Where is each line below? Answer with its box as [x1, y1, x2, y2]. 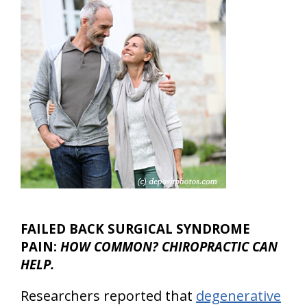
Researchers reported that [21, 286, 196, 305]
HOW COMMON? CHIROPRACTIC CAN [60, 238, 278, 255]
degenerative [196, 286, 281, 305]
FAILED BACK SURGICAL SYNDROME [21, 220, 250, 237]
